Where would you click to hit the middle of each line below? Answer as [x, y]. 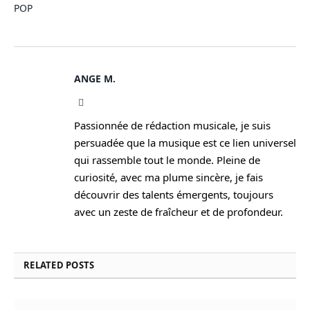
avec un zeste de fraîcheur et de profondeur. [179, 211]
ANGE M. [95, 78]
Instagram [102, 102]
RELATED [45, 265]
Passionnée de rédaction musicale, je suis [172, 125]
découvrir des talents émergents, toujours [174, 194]
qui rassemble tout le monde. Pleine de [167, 159]
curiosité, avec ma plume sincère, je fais [168, 177]
